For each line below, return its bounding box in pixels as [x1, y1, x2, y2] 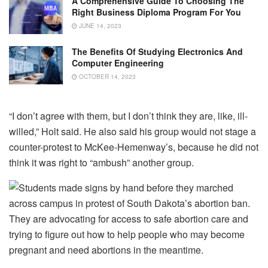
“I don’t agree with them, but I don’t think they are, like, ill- [9, 108, 248, 123]
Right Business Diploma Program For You [72, 6, 241, 19]
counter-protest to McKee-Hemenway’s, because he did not [9, 139, 258, 154]
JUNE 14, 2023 [77, 22, 121, 31]
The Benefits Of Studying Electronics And [72, 45, 243, 57]
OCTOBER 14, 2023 [77, 72, 136, 81]
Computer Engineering [72, 56, 164, 69]
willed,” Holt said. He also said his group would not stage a [9, 124, 256, 138]
